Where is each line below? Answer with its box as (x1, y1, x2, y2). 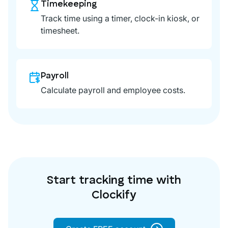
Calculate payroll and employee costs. (41, 84, 185, 95)
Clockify (92, 189, 136, 202)
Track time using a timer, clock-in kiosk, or (41, 13, 199, 23)
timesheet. (41, 25, 79, 36)
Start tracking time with (47, 175, 181, 187)
